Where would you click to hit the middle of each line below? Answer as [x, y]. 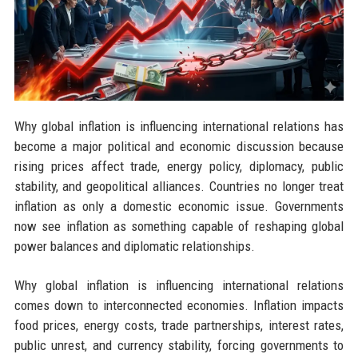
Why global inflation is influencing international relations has [179, 126]
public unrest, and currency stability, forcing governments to [179, 345]
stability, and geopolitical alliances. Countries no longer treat [179, 186]
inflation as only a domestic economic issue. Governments [179, 206]
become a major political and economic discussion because [179, 146]
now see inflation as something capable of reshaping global [179, 226]
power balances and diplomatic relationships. [134, 246]
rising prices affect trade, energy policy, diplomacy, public [179, 166]
